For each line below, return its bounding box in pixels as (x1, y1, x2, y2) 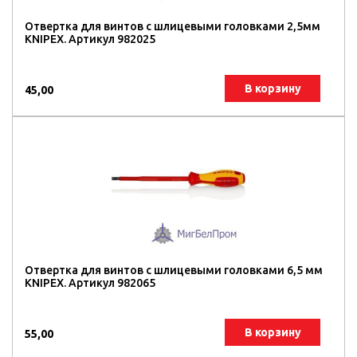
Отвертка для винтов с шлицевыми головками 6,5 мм (25, 264, 323, 277)
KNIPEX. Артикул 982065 (25, 277, 155, 289)
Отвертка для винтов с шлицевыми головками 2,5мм (25, 20, 320, 33)
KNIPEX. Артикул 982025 (25, 33, 155, 45)
